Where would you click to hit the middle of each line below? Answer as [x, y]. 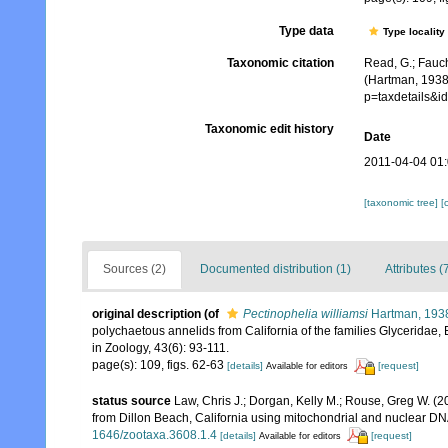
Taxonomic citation [280, 63]
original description [146, 314]
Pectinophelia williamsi [305, 314]
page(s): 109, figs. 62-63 [159, 365]
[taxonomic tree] [402, 203]
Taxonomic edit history [269, 129]
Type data [306, 31]
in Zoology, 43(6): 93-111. [160, 348]
